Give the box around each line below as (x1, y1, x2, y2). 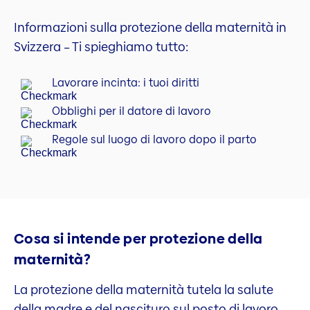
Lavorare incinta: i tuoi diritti (52, 75, 199, 91)
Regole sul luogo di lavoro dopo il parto (52, 131, 257, 148)
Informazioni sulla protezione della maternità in (14, 19, 286, 36)
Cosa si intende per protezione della (14, 228, 263, 248)
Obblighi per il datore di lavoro (52, 103, 211, 120)
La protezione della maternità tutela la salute (14, 280, 273, 298)
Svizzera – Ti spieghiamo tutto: (14, 38, 188, 55)
